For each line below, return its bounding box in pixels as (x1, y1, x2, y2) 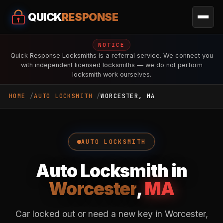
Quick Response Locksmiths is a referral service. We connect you (10, 52, 213, 59)
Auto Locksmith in (35, 160, 188, 181)
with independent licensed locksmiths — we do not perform (20, 61, 203, 69)
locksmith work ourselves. (72, 71, 151, 78)
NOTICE (98, 41, 125, 48)
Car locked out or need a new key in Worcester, (15, 209, 208, 219)
